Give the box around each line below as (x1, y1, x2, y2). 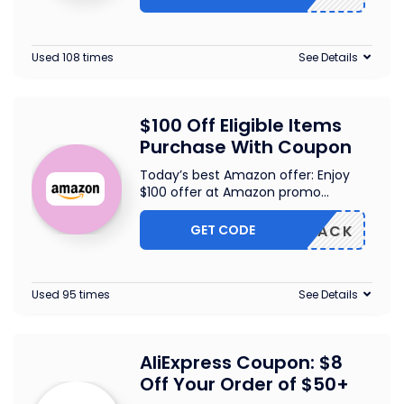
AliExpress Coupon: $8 (140, 350, 343, 375)
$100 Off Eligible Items (140, 113, 342, 138)
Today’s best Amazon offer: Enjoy (140, 166, 350, 184)
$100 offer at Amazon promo (140, 183, 321, 201)
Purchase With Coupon (140, 134, 352, 160)
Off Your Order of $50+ (140, 372, 349, 397)
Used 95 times (32, 287, 110, 302)
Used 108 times (32, 50, 114, 65)
